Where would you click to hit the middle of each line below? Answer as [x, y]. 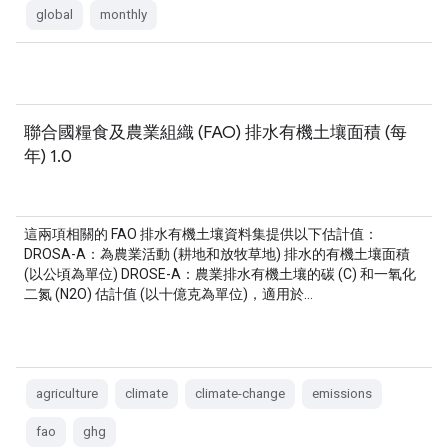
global [54, 14]
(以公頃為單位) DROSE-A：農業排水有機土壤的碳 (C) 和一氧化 [220, 274]
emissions [342, 393]
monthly [123, 14]
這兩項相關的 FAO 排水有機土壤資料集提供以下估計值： [201, 234]
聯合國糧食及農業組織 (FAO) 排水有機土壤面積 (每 [215, 132]
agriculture [67, 393]
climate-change [240, 393]
